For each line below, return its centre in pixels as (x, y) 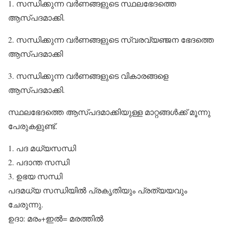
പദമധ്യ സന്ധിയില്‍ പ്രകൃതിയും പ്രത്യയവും (98, 190)
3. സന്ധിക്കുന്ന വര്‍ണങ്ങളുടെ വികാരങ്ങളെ (88, 76)
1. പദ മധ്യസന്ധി (42, 148)
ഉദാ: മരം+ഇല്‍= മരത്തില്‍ (56, 218)
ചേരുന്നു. (26, 204)
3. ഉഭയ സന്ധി (35, 176)
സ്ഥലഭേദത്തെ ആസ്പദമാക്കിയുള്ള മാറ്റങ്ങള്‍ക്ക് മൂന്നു (109, 112)
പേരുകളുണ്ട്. (33, 126)
